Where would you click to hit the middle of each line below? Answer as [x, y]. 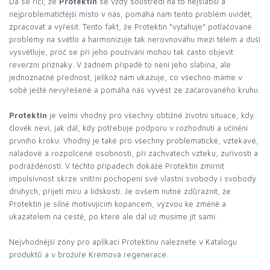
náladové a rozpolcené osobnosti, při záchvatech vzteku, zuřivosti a [133, 153]
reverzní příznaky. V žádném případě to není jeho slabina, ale [120, 64]
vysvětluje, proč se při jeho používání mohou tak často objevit [121, 52]
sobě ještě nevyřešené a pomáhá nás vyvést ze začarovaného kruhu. [134, 90]
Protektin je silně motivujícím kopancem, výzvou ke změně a [118, 204]
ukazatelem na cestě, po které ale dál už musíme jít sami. [113, 216]
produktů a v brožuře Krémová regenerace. [89, 254]
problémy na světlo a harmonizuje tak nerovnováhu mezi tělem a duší [135, 39]
